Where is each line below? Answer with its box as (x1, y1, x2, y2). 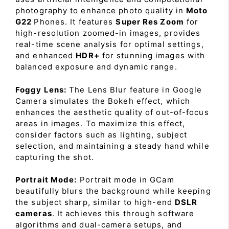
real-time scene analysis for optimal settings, (15, 39, 204, 49)
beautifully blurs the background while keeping (15, 186, 211, 196)
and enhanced (15, 51, 76, 60)
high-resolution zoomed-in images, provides (15, 28, 201, 38)
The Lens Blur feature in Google (66, 84, 202, 95)
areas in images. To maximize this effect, (15, 118, 186, 128)
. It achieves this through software (52, 209, 195, 218)
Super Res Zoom (116, 17, 184, 27)
